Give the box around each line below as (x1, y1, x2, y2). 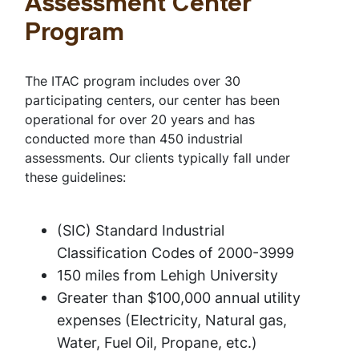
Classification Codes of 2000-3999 (57, 242, 294, 263)
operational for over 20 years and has (25, 110, 255, 128)
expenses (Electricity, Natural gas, (57, 309, 287, 330)
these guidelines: (25, 167, 126, 186)
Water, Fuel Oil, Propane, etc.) (57, 332, 257, 353)
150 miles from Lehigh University (57, 264, 278, 285)
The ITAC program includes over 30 (25, 71, 240, 90)
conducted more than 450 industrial (25, 129, 243, 147)
